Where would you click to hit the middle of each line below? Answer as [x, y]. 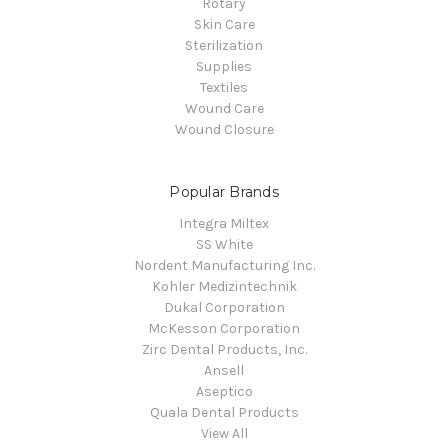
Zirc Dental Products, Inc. [224, 350]
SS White [224, 245]
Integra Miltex [224, 224]
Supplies [224, 66]
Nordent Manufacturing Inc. [224, 266]
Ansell [224, 371]
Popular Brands [224, 191]
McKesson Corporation [224, 329]
